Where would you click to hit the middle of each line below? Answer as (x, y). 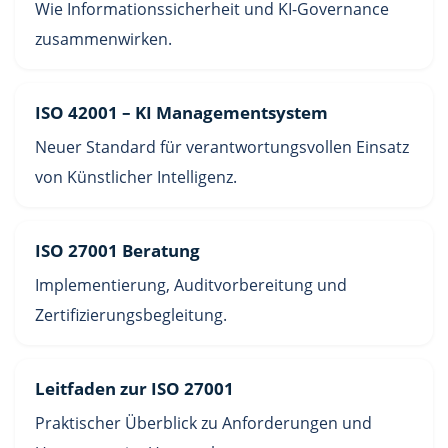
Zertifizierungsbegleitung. (131, 315)
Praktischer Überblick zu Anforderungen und (203, 423)
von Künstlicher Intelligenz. (136, 177)
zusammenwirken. (103, 39)
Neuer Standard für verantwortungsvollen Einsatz (222, 147)
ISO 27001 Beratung (117, 251)
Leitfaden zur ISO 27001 (134, 389)
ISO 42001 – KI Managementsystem (181, 113)
